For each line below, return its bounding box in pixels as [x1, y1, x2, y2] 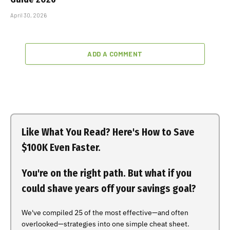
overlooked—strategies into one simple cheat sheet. [22, 219, 189, 228]
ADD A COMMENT [87, 49, 143, 58]
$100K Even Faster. [22, 141, 101, 154]
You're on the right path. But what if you [22, 167, 191, 179]
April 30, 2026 [10, 11, 47, 18]
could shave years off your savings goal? [22, 182, 196, 195]
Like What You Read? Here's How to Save [22, 126, 195, 138]
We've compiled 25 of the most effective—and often [22, 207, 188, 217]
